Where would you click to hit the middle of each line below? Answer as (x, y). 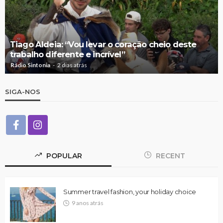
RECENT (169, 156)
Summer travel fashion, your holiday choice (130, 191)
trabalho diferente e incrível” (67, 54)
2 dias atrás (72, 65)
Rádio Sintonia (30, 65)
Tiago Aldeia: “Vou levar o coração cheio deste (103, 44)
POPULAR (63, 156)
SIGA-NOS (23, 91)
